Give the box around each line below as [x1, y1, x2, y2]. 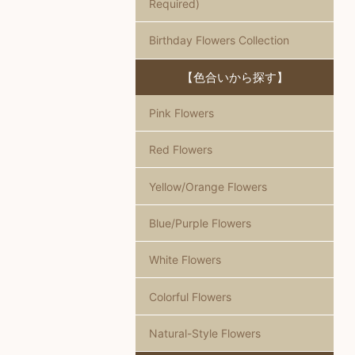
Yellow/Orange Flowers [148, 179, 267, 193]
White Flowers [148, 253, 221, 267]
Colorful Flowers [148, 289, 231, 303]
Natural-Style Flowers [148, 326, 261, 341]
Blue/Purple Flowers [148, 216, 251, 230]
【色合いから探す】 [181, 69, 288, 85]
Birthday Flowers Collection [148, 33, 289, 48]
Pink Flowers [148, 105, 214, 120]
